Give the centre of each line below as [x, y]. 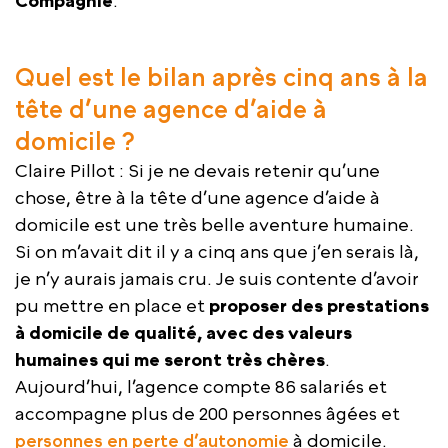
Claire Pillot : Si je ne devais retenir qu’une [197, 171]
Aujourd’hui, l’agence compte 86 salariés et [201, 387]
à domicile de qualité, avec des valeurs [183, 333]
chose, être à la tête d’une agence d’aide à [197, 198]
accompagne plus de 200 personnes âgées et [207, 414]
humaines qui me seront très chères [170, 360]
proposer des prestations [319, 306]
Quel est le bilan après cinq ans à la [221, 77]
